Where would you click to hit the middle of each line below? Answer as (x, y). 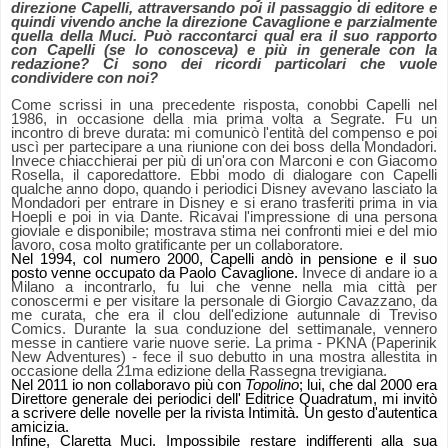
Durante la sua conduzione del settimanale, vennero (256, 329)
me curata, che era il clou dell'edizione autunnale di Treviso (224, 315)
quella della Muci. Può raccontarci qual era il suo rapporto (224, 36)
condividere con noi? (84, 78)
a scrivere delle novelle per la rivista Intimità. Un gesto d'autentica (224, 413)
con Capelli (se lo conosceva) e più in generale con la (224, 50)
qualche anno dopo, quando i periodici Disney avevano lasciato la (224, 189)
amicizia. (40, 427)
